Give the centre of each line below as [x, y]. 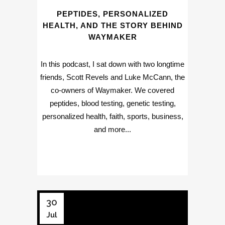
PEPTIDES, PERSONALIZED [113, 14]
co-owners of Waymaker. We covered [113, 90]
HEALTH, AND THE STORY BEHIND [113, 26]
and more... [113, 130]
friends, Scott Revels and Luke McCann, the [113, 77]
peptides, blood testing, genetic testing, [113, 103]
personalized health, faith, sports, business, [113, 117]
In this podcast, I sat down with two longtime [113, 64]
